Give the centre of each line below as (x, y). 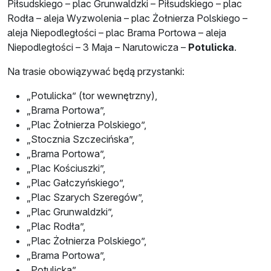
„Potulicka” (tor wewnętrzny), (92, 95)
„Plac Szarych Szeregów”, (85, 197)
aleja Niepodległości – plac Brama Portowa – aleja (117, 32)
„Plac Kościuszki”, (66, 168)
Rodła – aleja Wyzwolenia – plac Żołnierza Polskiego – (127, 18)
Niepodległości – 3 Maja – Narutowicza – (98, 47)
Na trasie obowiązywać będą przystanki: (96, 71)
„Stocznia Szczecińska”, (80, 139)
